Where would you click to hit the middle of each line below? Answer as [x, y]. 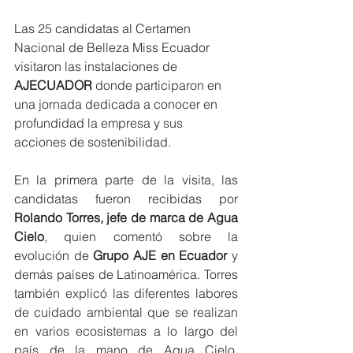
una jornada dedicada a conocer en [117, 104]
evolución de [54, 255]
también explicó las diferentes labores [126, 293]
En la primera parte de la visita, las [126, 179]
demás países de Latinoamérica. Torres [126, 274]
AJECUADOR [53, 85]
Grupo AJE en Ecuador [160, 255]
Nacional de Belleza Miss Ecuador [113, 47]
